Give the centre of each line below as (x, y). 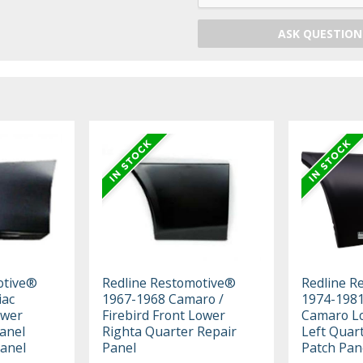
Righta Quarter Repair (170, 332)
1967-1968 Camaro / (163, 299)
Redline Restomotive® (169, 283)
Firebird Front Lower (164, 316)
